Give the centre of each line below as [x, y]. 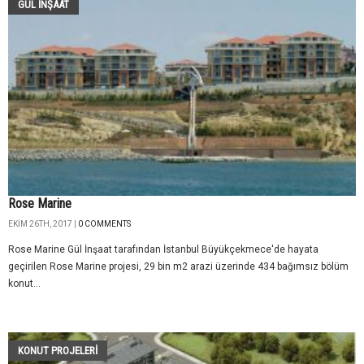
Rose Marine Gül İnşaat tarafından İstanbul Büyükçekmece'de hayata [163, 250]
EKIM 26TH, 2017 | [43, 224]
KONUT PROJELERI [58, 351]
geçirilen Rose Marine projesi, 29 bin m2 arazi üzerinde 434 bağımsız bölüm [178, 267]
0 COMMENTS [104, 224]
